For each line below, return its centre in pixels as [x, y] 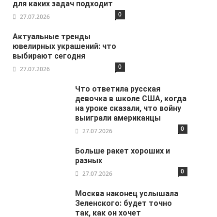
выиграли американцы [118, 118]
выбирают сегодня [49, 56]
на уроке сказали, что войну [128, 108]
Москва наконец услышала [127, 193]
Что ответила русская [118, 89]
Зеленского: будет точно [124, 203]
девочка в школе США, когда [131, 98]
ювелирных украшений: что [65, 46]
